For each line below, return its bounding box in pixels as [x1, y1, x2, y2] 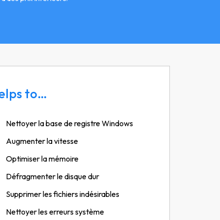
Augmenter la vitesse [5, 136, 78, 146]
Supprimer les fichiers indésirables [5, 189, 119, 199]
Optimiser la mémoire [5, 154, 79, 164]
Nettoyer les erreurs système [5, 207, 104, 217]
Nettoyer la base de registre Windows [5, 118, 133, 128]
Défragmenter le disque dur [5, 171, 99, 181]
